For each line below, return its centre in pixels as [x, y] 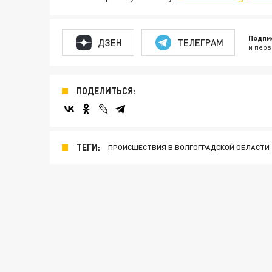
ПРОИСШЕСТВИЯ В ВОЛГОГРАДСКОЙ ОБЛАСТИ [189, 147]
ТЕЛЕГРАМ [200, 42]
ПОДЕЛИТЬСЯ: [106, 91]
